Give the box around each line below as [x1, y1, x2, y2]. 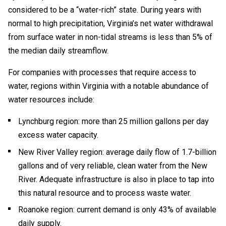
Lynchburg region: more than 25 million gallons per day [18, 117, 209, 127]
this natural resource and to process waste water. [18, 188, 191, 198]
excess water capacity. [18, 130, 98, 140]
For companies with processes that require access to [8, 68, 196, 78]
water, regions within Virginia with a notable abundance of [8, 81, 209, 91]
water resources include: [8, 95, 94, 105]
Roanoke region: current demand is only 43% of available [18, 205, 216, 215]
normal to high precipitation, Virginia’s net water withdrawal [8, 19, 213, 29]
